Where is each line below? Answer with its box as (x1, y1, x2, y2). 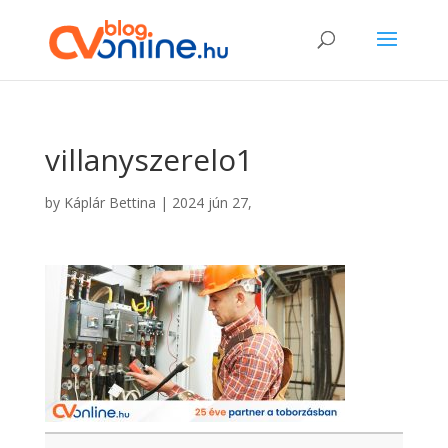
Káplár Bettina (63, 193, 156, 212)
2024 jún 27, (171, 193, 252, 212)
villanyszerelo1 (44, 139, 253, 180)
